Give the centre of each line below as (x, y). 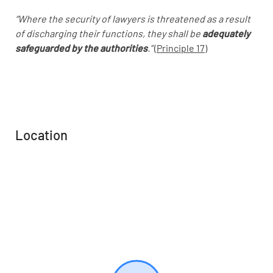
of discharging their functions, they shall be (109, 33)
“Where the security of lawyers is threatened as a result (133, 18)
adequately (226, 33)
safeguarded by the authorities (81, 48)
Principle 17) (182, 48)
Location (41, 134)
